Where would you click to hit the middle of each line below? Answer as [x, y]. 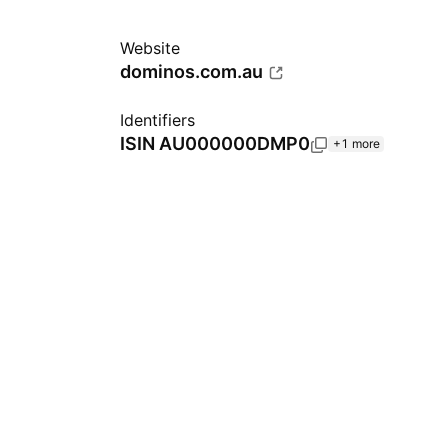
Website [150, 48]
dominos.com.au [191, 71]
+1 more [356, 143]
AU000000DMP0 [234, 143]
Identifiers [157, 120]
